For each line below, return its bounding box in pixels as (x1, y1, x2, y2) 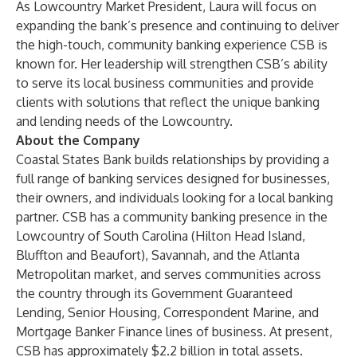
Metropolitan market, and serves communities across (16, 266, 321, 282)
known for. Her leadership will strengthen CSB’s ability (16, 56, 328, 72)
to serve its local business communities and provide (16, 75, 314, 91)
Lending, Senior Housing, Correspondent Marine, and (16, 304, 319, 320)
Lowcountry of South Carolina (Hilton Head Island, (16, 228, 305, 244)
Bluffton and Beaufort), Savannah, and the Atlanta (16, 247, 300, 263)
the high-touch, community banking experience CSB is (16, 37, 328, 53)
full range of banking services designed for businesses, (16, 171, 330, 186)
